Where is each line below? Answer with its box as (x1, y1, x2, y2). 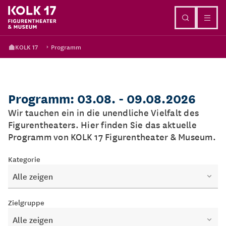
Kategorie (8, 153, 40, 164)
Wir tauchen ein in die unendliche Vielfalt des (8, 105, 199, 119)
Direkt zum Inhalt (85, 6, 141, 17)
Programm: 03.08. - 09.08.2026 (8, 89, 196, 107)
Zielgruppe (8, 197, 44, 208)
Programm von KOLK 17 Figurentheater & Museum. (8, 130, 216, 143)
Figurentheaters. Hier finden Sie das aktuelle (8, 118, 197, 131)
